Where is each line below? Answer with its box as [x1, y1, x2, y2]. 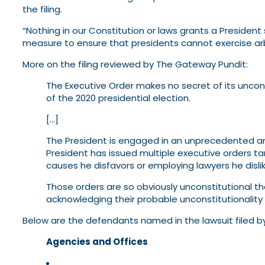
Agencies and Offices [46, 235, 148, 248]
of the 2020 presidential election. [46, 92, 190, 105]
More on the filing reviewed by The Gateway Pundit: [22, 58, 248, 71]
